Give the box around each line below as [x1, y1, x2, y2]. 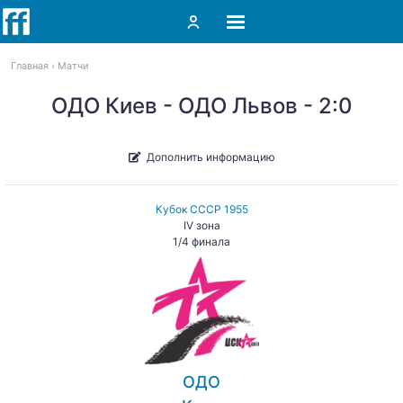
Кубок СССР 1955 [155, 202, 248, 216]
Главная [11, 60, 49, 72]
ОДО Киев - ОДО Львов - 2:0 [50, 93, 353, 119]
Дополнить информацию [146, 149, 275, 164]
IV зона [183, 219, 220, 232]
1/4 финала [173, 235, 230, 248]
